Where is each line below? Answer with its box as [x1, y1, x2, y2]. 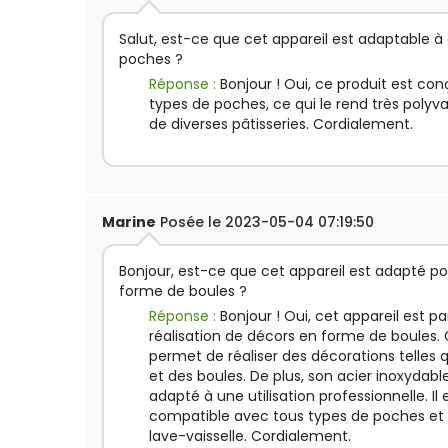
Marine [102, 212, 156, 232]
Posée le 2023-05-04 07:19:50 [156, 212, 374, 232]
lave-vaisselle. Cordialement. [149, 426, 351, 446]
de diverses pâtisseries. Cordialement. [149, 114, 413, 134]
